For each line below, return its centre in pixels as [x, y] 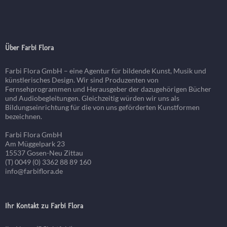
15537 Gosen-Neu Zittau [44, 153]
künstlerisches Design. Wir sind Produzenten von [82, 80]
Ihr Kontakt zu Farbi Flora [44, 206]
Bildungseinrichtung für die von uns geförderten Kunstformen [102, 107]
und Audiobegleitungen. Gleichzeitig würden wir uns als [92, 98]
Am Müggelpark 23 [35, 144]
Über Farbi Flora [29, 48]
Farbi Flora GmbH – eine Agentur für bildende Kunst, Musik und [106, 71]
